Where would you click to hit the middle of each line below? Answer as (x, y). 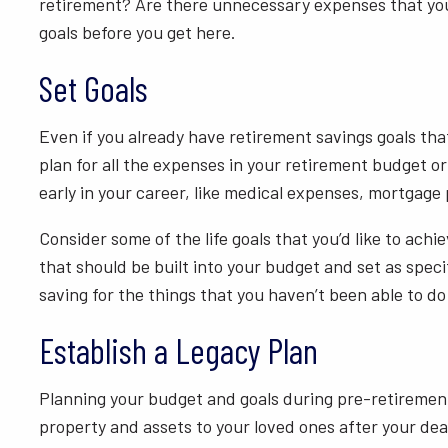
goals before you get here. (139, 32)
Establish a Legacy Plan (181, 350)
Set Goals (96, 88)
